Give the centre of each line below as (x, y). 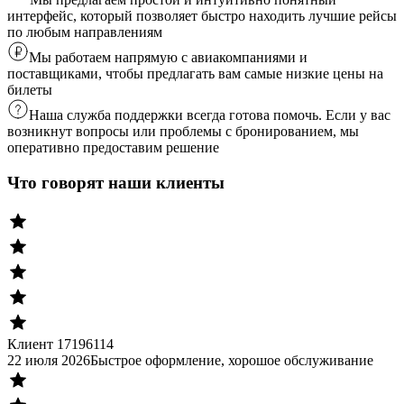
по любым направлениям (85, 32)
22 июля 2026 (49, 360)
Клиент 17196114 (60, 344)
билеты (30, 90)
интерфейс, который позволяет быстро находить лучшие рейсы (202, 16)
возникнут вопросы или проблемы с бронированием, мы (183, 132)
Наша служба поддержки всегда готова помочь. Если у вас (210, 115)
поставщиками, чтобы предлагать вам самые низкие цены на (195, 74)
